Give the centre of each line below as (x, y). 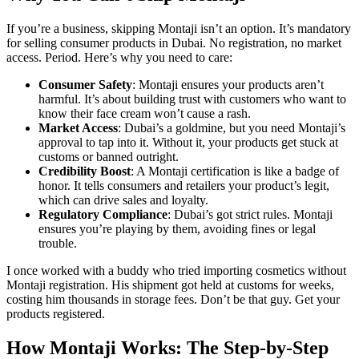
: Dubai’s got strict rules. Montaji (250, 214)
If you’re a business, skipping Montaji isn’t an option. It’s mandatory (179, 28)
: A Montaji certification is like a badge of (235, 171)
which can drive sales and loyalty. (123, 200)
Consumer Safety (85, 84)
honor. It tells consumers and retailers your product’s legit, (184, 185)
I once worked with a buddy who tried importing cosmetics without (176, 270)
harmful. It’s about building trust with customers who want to (192, 99)
